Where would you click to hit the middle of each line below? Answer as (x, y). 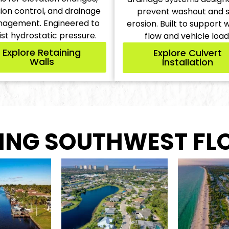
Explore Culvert (187, 53)
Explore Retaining (42, 52)
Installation (187, 62)
